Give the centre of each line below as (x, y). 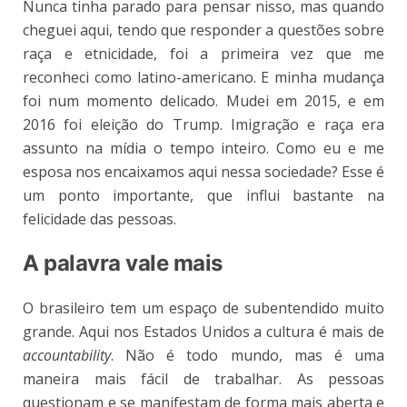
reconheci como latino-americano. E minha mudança (203, 78)
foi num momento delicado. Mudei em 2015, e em (203, 101)
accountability (67, 356)
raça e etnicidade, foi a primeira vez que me (203, 54)
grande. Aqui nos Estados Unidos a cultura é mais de (203, 332)
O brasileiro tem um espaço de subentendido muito (203, 308)
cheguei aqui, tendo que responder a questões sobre (203, 30)
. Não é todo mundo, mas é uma (248, 356)
